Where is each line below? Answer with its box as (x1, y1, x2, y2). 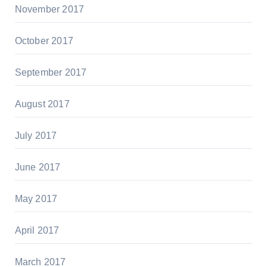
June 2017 (14, 162, 61, 172)
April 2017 (14, 225, 60, 235)
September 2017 (14, 67, 87, 77)
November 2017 (14, 4, 85, 14)
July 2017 (14, 130, 57, 141)
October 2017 (14, 35, 73, 46)
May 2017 (14, 193, 58, 204)
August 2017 (14, 98, 70, 109)
